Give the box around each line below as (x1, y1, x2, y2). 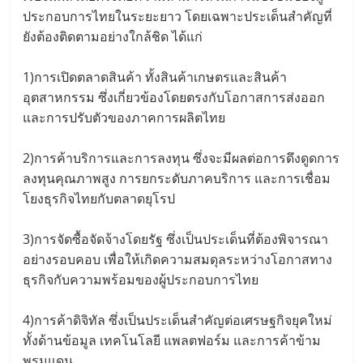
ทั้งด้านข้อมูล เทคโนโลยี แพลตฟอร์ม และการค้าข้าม (23, 331, 322, 349)
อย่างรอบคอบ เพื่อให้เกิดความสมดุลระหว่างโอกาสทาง (23, 250, 333, 268)
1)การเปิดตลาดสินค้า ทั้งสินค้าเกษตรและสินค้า (23, 67, 288, 86)
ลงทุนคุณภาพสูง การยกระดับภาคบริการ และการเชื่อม (23, 169, 331, 187)
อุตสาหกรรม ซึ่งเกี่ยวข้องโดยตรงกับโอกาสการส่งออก (23, 88, 326, 106)
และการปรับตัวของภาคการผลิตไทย (23, 108, 226, 126)
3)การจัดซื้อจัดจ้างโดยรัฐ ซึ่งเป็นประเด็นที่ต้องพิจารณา (23, 229, 329, 248)
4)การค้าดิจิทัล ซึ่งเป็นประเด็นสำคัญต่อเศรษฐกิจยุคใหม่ (23, 310, 333, 329)
